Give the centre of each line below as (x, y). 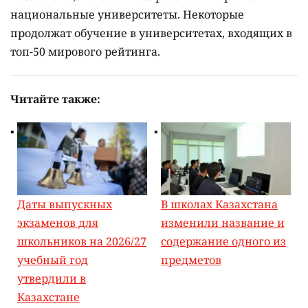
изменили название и (223, 222)
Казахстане (48, 297)
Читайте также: (55, 99)
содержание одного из (223, 241)
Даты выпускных (65, 204)
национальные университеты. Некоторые (127, 14)
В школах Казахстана (219, 204)
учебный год (53, 260)
